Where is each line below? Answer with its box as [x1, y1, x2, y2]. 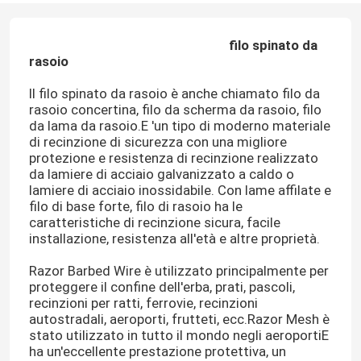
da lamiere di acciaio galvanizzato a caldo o [28, 165, 294, 182]
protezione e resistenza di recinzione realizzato [28, 149, 318, 166]
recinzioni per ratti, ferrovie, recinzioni [28, 294, 258, 311]
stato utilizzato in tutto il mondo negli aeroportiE [28, 326, 329, 343]
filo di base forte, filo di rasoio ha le [28, 197, 243, 214]
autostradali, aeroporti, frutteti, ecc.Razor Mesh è [28, 310, 330, 327]
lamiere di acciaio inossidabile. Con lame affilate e [28, 181, 331, 198]
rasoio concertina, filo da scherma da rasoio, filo [28, 101, 322, 118]
